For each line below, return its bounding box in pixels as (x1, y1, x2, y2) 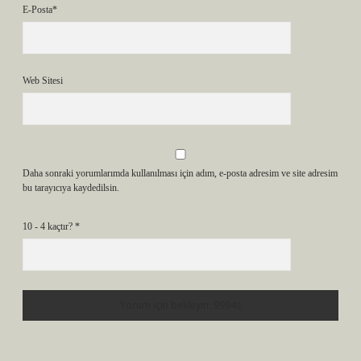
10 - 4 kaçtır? (23, 221, 75, 232)
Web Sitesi (23, 75, 63, 86)
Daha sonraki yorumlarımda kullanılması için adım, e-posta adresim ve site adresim (23, 168, 338, 179)
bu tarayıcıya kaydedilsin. (23, 182, 119, 193)
